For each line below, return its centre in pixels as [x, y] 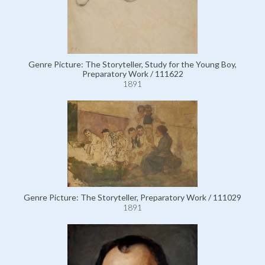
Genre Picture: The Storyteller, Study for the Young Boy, [132, 64]
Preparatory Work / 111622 [132, 74]
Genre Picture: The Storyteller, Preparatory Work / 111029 [132, 197]
